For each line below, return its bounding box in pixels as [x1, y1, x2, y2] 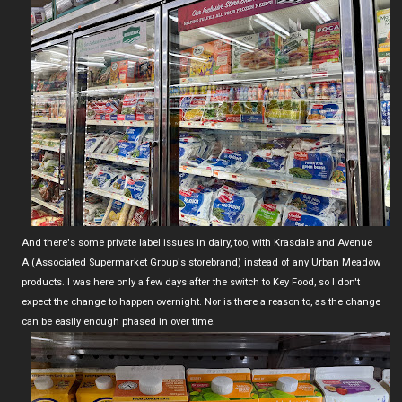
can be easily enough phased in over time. [22, 315, 215, 328]
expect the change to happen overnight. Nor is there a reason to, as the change [22, 295, 380, 308]
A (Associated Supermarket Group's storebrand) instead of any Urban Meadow [22, 256, 380, 268]
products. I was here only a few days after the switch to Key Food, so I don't [22, 275, 360, 288]
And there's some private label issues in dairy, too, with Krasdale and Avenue [22, 236, 372, 249]
